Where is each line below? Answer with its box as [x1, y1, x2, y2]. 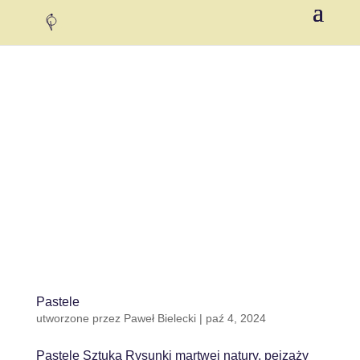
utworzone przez [35, 311, 124, 325]
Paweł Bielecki [123, 311, 196, 325]
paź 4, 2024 [205, 311, 266, 325]
